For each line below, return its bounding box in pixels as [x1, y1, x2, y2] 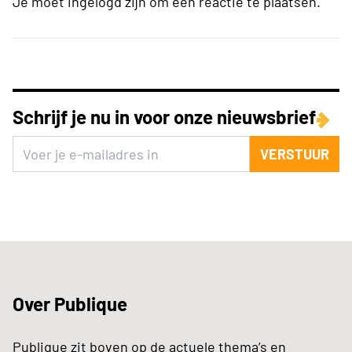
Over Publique [13, 291, 127, 315]
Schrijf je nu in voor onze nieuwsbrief [13, 104, 316, 128]
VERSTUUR [259, 145, 329, 163]
